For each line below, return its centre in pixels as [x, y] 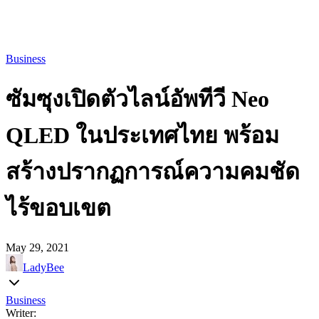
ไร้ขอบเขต [58, 208]
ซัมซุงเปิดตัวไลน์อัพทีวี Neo [137, 99]
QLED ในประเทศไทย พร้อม [142, 136]
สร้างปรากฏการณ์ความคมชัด [153, 172]
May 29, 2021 [37, 247]
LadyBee [43, 267]
